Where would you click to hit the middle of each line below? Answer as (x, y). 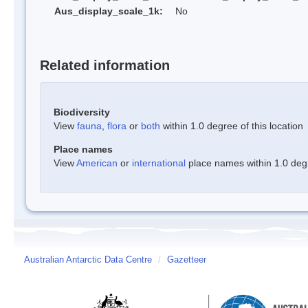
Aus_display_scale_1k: (109, 11)
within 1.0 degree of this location (232, 125)
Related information (105, 65)
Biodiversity (82, 112)
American (97, 163)
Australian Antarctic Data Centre (88, 260)
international (159, 163)
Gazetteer (187, 260)
